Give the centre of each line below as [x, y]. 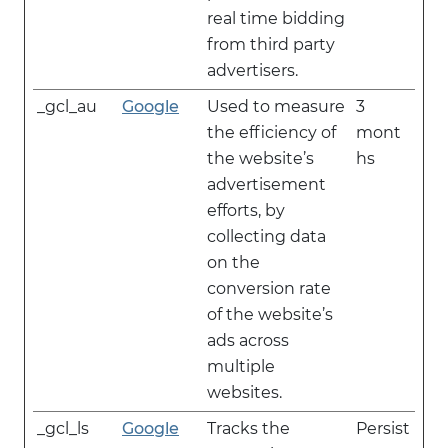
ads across [248, 340]
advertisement [266, 184]
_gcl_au [67, 106]
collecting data [266, 236]
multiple [241, 366]
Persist [383, 428]
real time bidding [276, 18]
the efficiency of [271, 132]
